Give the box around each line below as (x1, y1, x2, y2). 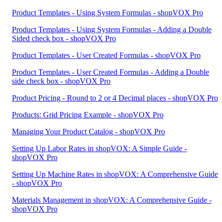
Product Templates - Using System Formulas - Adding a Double (12, 25, 212, 34)
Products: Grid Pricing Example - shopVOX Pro (12, 111, 164, 119)
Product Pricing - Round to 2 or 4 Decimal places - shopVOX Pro (12, 94, 218, 102)
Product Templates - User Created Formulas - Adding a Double (12, 68, 209, 76)
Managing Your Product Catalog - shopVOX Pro (12, 127, 165, 136)
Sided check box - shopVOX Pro (12, 34, 116, 43)
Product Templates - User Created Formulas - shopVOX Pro (12, 51, 201, 59)
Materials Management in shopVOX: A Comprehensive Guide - (12, 196, 212, 204)
